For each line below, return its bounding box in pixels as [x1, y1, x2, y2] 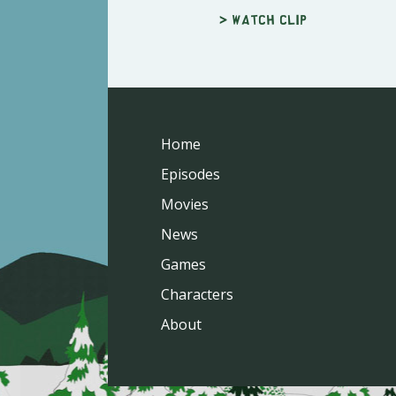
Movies [161, 194, 209, 214]
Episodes [161, 164, 220, 184]
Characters [161, 284, 233, 304]
